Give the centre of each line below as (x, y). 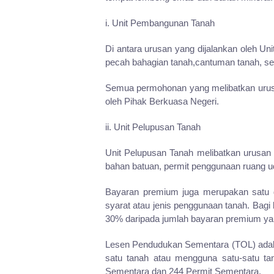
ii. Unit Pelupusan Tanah (153, 127)
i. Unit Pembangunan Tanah (160, 23)
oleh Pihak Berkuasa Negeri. (162, 102)
